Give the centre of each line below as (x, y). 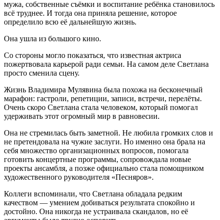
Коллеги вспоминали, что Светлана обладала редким (93, 193)
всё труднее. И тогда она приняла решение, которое (90, 13)
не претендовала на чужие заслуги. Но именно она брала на (105, 141)
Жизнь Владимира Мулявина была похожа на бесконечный (103, 89)
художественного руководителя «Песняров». (79, 177)
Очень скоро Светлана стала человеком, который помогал (101, 107)
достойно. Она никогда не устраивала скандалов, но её (96, 211)
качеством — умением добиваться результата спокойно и (99, 202)
